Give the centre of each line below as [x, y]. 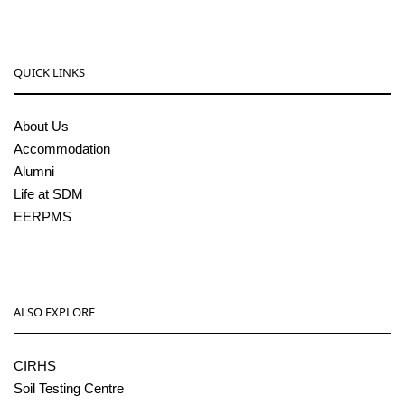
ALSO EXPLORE [54, 312]
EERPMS [42, 217]
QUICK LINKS [49, 73]
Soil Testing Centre [69, 389]
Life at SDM [48, 194]
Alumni [34, 172]
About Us [41, 127]
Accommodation [62, 149]
